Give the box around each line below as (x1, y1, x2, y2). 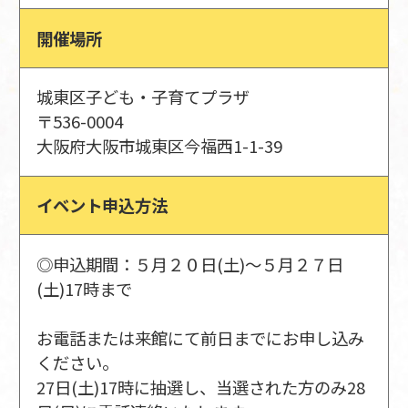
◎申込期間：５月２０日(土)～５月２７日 (36, 251, 344, 276)
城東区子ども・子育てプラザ (36, 85, 250, 109)
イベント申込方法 (36, 193, 168, 218)
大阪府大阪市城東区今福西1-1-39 (36, 134, 283, 158)
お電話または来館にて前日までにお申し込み (36, 325, 365, 350)
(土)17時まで (36, 276, 133, 301)
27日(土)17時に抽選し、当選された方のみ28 (36, 374, 366, 399)
